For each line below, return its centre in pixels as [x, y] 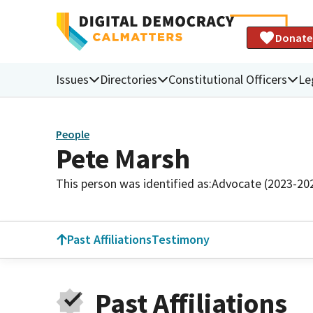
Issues [72, 79]
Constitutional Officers [228, 79]
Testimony [181, 239]
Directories [129, 79]
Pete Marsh [123, 158]
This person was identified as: [134, 183]
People [73, 134]
